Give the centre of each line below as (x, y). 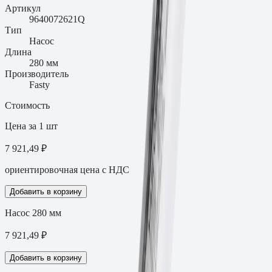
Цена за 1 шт (31, 126)
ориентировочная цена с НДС (67, 169)
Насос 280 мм (33, 212)
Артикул (23, 8)
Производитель (37, 73)
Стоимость (27, 105)
